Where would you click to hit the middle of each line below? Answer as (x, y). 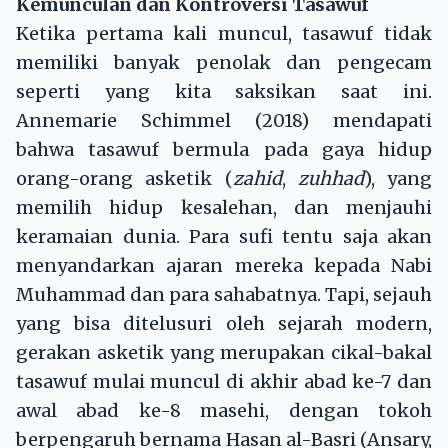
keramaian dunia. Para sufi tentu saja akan (224, 237)
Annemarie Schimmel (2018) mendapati (224, 121)
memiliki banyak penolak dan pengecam (224, 63)
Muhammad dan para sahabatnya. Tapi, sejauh (224, 295)
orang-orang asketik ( (124, 179)
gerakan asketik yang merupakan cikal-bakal (224, 353)
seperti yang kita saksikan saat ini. (224, 92)
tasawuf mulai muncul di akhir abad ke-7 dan (224, 382)
